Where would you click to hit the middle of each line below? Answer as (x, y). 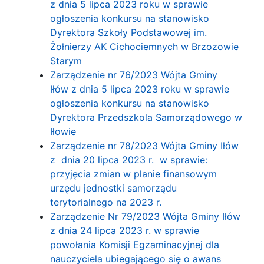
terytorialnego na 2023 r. (106, 202)
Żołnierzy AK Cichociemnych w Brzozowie (145, 46)
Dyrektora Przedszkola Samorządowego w (146, 117)
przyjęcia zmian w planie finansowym (134, 174)
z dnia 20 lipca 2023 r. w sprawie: (129, 159)
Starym (66, 60)
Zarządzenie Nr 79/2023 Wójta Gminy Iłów (146, 216)
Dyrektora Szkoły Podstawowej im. (129, 32)
